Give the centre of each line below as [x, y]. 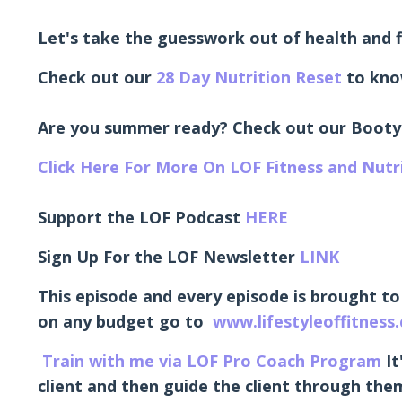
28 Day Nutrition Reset [249, 78]
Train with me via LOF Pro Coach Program [212, 361]
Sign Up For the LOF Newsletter [169, 257]
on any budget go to [121, 322]
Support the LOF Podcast [141, 218]
